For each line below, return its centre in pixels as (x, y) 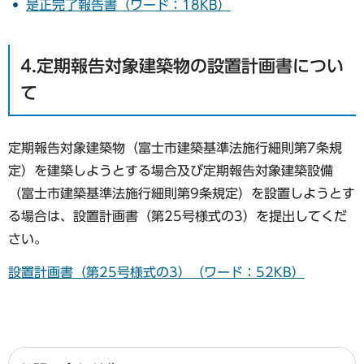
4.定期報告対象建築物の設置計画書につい (182, 66)
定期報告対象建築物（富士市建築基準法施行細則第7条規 (175, 148)
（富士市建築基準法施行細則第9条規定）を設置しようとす (182, 194)
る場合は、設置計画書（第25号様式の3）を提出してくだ (178, 217)
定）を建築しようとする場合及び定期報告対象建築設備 (171, 171)
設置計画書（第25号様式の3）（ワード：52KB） (156, 272)
